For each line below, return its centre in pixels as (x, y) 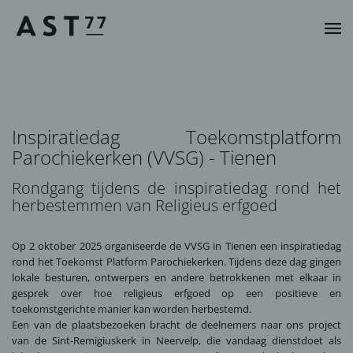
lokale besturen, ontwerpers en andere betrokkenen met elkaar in (176, 277)
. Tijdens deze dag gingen (282, 262)
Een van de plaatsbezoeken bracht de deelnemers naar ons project (176, 325)
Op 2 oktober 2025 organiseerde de (98, 246)
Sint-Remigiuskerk (94, 340)
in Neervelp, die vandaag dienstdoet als (239, 340)
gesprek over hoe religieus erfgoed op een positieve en (176, 293)
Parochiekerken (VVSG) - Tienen (144, 157)
